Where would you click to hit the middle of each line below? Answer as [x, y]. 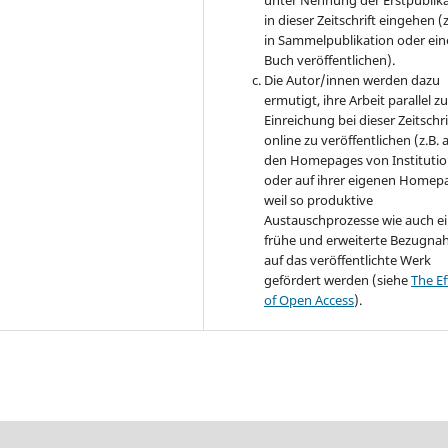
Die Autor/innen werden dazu [352, 79]
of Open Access [309, 299]
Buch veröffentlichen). [330, 59]
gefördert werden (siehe [338, 279]
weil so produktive [319, 199]
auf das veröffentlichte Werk [348, 259]
